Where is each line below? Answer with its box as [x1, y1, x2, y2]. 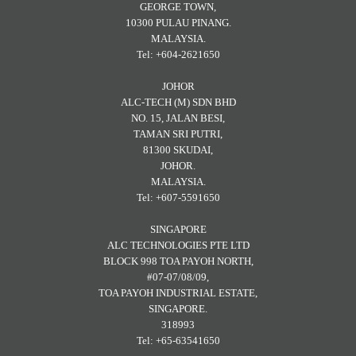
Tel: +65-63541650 [136, 335, 220, 347]
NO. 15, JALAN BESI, [131, 112, 225, 125]
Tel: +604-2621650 [136, 48, 220, 61]
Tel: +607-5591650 [136, 192, 220, 204]
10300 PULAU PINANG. [125, 17, 231, 29]
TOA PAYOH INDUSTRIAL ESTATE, [99, 287, 257, 300]
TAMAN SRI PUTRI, [133, 128, 222, 141]
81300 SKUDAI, [143, 144, 213, 157]
